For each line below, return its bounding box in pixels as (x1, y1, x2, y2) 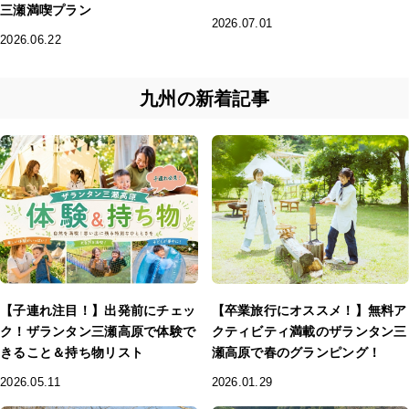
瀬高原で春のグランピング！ (211, 344, 382, 360)
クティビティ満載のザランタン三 (211, 323, 407, 339)
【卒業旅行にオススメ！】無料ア (211, 302, 407, 318)
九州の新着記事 (140, 88, 269, 109)
